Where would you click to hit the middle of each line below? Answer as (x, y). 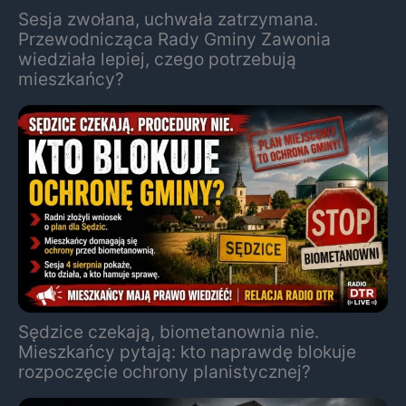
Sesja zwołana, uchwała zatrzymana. (168, 19)
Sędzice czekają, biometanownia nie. (169, 332)
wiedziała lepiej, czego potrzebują (157, 58)
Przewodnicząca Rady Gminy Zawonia (174, 39)
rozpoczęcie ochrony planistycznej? (164, 372)
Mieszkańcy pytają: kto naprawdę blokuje (187, 352)
